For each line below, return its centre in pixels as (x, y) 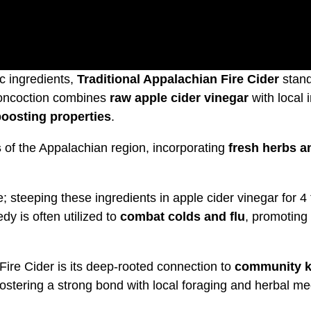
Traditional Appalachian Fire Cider (178, 79)
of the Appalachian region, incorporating (115, 148)
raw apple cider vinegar (179, 98)
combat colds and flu (183, 216)
